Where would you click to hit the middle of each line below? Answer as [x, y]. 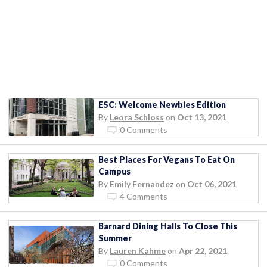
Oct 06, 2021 [212, 184]
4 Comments [144, 196]
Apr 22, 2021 [203, 250]
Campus [114, 171]
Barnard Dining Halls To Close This [168, 226]
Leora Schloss [137, 117]
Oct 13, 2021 [202, 117]
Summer [115, 238]
